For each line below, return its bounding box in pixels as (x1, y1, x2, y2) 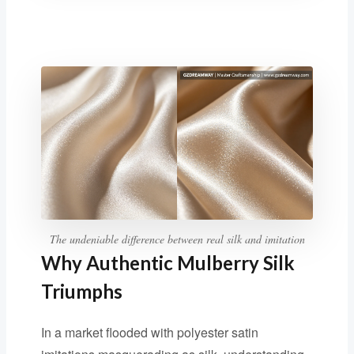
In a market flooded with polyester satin (40, 322, 258, 341)
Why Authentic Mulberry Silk (40, 250, 295, 274)
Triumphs (40, 279, 122, 303)
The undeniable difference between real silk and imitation (49, 231, 305, 247)
